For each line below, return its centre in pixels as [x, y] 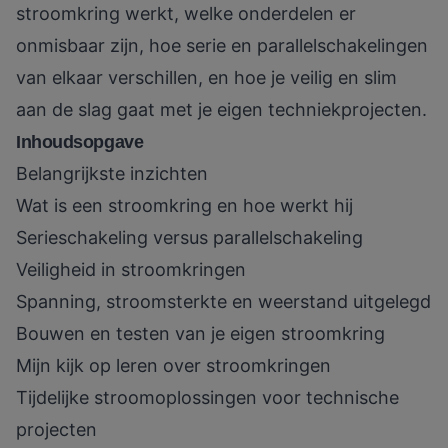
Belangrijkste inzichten [112, 174]
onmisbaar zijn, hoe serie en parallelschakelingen [222, 46]
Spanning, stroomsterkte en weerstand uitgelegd [223, 302]
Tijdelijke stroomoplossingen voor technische [207, 398]
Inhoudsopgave [80, 142]
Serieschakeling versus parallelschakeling [189, 238]
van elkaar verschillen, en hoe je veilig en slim [206, 78]
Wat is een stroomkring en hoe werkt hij [184, 206]
